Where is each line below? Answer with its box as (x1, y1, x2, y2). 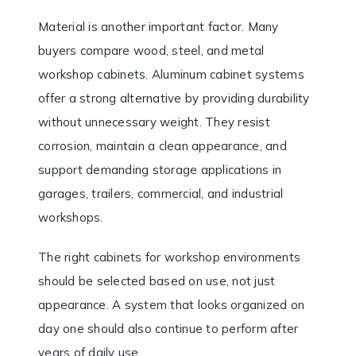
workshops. (38, 210, 103, 226)
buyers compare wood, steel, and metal (38, 43, 265, 59)
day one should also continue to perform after (38, 321, 299, 337)
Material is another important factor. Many (38, 19, 279, 35)
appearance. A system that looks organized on (38, 297, 304, 313)
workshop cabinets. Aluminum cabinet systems (38, 67, 304, 83)
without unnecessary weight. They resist (38, 114, 270, 130)
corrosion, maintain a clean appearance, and (38, 138, 287, 154)
